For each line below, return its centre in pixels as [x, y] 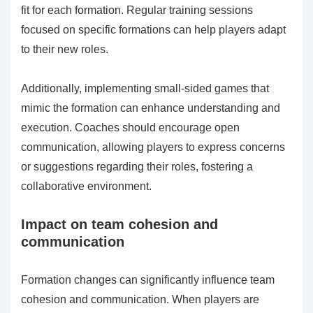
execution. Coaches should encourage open [130, 127]
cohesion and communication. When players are [140, 299]
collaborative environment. [86, 186]
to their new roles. [65, 49]
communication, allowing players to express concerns [153, 147]
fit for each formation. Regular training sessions [137, 10]
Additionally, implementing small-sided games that [145, 88]
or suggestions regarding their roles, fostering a [137, 166]
